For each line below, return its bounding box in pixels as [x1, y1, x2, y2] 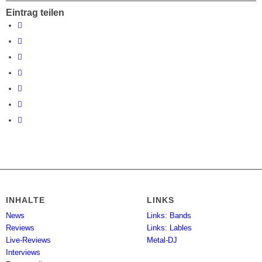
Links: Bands [147, 211, 192, 220]
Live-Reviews [6, 236, 51, 245]
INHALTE [6, 195, 46, 205]
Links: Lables [147, 223, 192, 233]
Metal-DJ [147, 236, 178, 245]
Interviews [6, 248, 41, 257]
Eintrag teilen [6, 8, 65, 18]
